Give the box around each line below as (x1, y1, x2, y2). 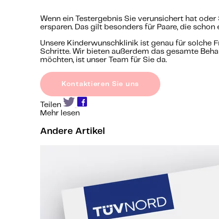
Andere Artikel (40, 127, 105, 136)
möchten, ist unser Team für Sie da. (40, 56, 167, 64)
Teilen (40, 101, 63, 109)
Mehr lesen (40, 109, 80, 117)
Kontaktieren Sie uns (62, 80, 139, 88)
